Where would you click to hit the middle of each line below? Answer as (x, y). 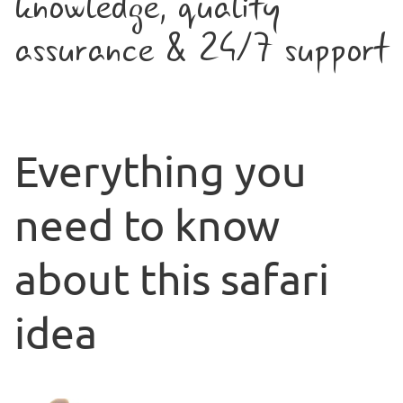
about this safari (172, 278)
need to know (147, 224)
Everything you (161, 170)
